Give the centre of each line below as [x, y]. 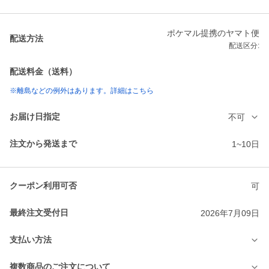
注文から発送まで [43, 144]
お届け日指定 [35, 117]
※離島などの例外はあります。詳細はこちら [82, 91]
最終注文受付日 [39, 213]
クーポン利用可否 [43, 186]
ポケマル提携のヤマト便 [213, 33]
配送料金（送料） [43, 72]
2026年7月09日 [230, 213]
